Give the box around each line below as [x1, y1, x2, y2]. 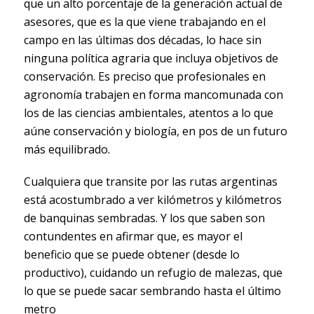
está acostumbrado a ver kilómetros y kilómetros [23, 192, 282, 208]
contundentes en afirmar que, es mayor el [23, 228, 243, 245]
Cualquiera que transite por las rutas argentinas [23, 174, 278, 190]
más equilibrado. [23, 142, 110, 158]
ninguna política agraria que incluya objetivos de [23, 50, 278, 67]
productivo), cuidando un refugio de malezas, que [23, 265, 282, 281]
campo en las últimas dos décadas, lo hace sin [23, 32, 261, 48]
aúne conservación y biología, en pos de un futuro [23, 123, 287, 139]
